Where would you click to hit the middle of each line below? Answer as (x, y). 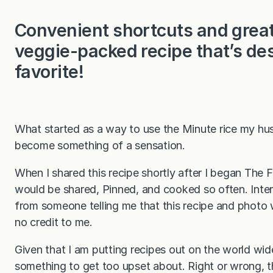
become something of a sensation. (100, 146)
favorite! (49, 72)
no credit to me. (54, 222)
